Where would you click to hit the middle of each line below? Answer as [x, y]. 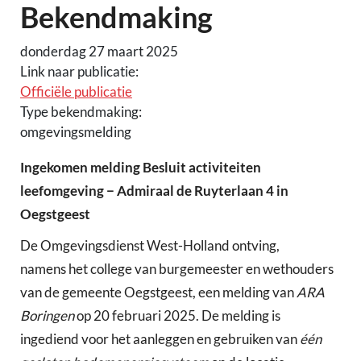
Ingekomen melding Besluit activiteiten [141, 167]
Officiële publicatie [76, 91]
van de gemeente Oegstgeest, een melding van [158, 292]
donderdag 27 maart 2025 [99, 51]
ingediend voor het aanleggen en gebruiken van [160, 339]
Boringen [47, 315]
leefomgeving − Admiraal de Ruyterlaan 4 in [154, 190]
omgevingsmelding [76, 131]
